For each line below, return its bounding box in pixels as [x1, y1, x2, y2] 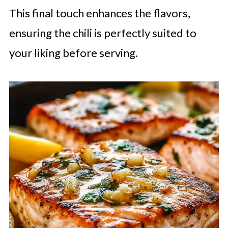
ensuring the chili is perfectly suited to [9, 26, 196, 40]
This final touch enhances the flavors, [9, 6, 190, 20]
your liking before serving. [9, 46, 138, 60]
